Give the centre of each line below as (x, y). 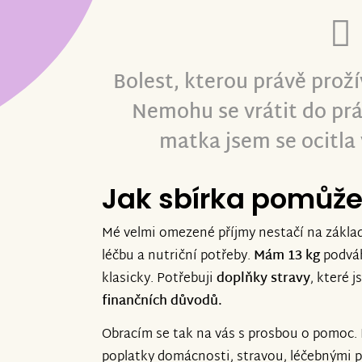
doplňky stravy (263, 279)
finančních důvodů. (162, 301)
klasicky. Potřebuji (159, 279)
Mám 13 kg (287, 256)
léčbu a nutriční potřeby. (178, 256)
